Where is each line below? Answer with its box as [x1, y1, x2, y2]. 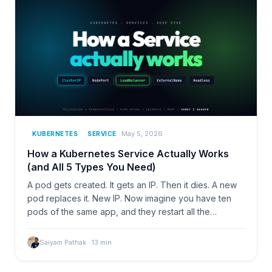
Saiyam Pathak [39, 237, 86, 246]
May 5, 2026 [121, 129, 163, 138]
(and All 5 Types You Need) [27, 160, 156, 173]
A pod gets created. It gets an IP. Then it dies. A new [27, 179, 237, 190]
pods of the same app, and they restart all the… [27, 206, 217, 217]
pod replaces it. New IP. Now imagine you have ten [27, 192, 231, 203]
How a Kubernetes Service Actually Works [27, 147, 229, 160]
